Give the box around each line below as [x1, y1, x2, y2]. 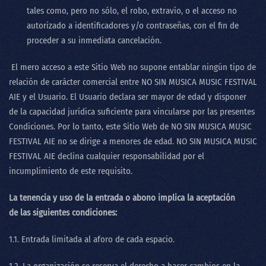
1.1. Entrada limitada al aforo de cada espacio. [9, 234, 175, 245]
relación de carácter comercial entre [9, 77, 141, 87]
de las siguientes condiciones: [9, 207, 117, 218]
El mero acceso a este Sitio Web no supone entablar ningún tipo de [9, 62, 256, 72]
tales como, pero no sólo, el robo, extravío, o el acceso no [27, 5, 237, 16]
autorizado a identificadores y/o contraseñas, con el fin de [27, 20, 239, 31]
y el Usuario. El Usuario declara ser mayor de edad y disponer [20, 91, 246, 102]
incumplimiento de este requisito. [9, 166, 132, 176]
